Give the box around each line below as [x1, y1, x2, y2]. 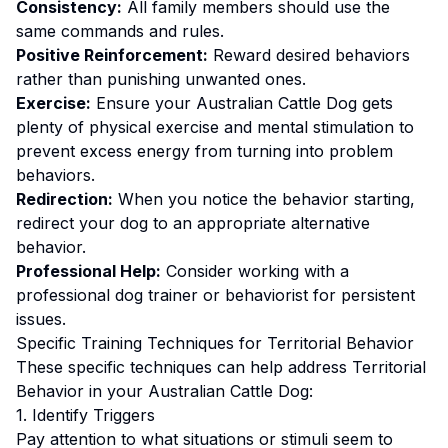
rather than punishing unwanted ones [16, 69, 302, 89]
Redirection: [16, 189, 113, 209]
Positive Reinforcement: [16, 45, 208, 65]
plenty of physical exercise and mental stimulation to [16, 117, 414, 137]
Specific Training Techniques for [16, 333, 267, 353]
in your [84, 381, 148, 401]
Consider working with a [161, 261, 349, 281]
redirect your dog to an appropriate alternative [16, 213, 370, 233]
